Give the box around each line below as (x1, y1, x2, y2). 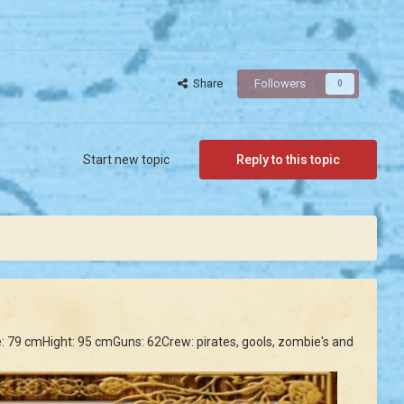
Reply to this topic (236, 152, 340, 168)
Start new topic (83, 152, 170, 168)
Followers (254, 77, 306, 91)
